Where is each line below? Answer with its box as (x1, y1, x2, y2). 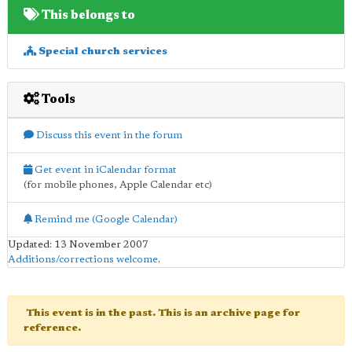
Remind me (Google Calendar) (32, 214, 178, 225)
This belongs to (39, 9, 135, 22)
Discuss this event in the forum (34, 130, 182, 141)
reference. (24, 322, 81, 333)
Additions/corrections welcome (8, 254, 158, 265)
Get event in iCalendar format (32, 164, 177, 175)
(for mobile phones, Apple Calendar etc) (24, 179, 212, 190)
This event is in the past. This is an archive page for (26, 307, 300, 318)
